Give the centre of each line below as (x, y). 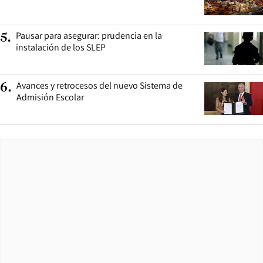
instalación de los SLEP (61, 47)
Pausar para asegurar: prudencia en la (89, 35)
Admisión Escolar (50, 97)
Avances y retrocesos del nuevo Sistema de (100, 85)
